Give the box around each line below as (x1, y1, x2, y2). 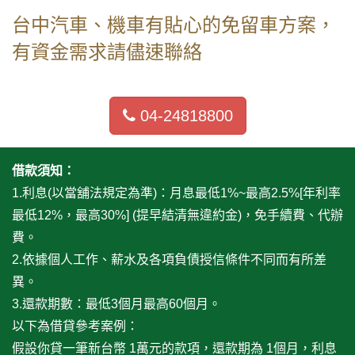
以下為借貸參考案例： (12, 319, 139, 334)
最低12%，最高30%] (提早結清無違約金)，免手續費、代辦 (12, 208, 343, 223)
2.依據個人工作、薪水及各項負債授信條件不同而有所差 (12, 253, 326, 267)
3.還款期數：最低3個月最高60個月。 (12, 297, 221, 311)
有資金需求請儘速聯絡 (12, 41, 202, 63)
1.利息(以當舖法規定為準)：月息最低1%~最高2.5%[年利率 (12, 186, 341, 200)
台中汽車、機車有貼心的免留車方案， (12, 14, 335, 36)
